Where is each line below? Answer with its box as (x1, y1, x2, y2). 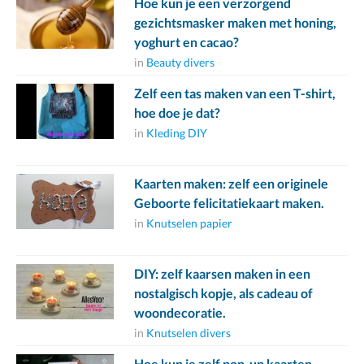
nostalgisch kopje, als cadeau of (134, 285, 313, 301)
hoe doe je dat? (134, 105, 220, 121)
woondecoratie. (134, 305, 226, 321)
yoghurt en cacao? (134, 34, 239, 50)
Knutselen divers (146, 326, 231, 340)
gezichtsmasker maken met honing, (134, 15, 336, 31)
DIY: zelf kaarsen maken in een (134, 266, 310, 282)
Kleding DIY (146, 126, 207, 141)
